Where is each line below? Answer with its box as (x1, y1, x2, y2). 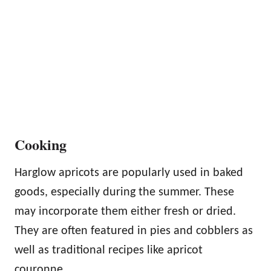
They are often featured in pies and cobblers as (15, 225, 253, 238)
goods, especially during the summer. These (15, 186, 234, 199)
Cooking (15, 134, 67, 155)
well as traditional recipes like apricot (15, 244, 203, 257)
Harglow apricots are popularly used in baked (15, 167, 243, 180)
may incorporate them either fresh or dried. (15, 206, 236, 218)
